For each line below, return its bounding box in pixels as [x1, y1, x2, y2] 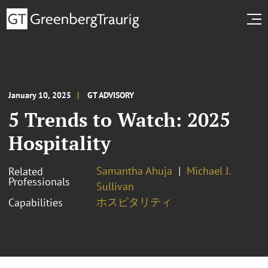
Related [8, 164, 43, 178]
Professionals [8, 174, 70, 188]
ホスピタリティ [96, 194, 172, 209]
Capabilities [8, 195, 63, 209]
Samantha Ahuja [96, 163, 172, 178]
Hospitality [8, 130, 111, 156]
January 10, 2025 [8, 89, 71, 100]
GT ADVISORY [87, 89, 134, 100]
